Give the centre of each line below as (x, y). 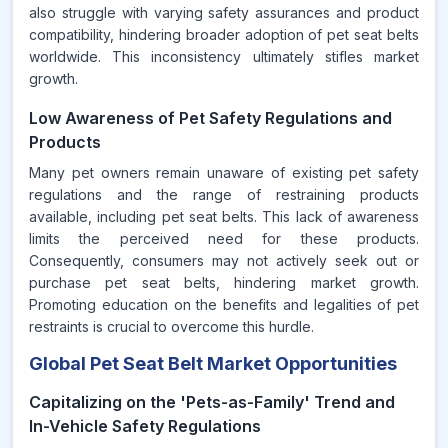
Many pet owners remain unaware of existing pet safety (224, 172)
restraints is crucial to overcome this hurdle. (171, 326)
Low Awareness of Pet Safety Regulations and (210, 118)
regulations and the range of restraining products (224, 194)
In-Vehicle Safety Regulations (145, 426)
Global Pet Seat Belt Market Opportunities (213, 363)
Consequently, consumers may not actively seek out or (224, 260)
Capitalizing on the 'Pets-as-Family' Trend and (212, 402)
